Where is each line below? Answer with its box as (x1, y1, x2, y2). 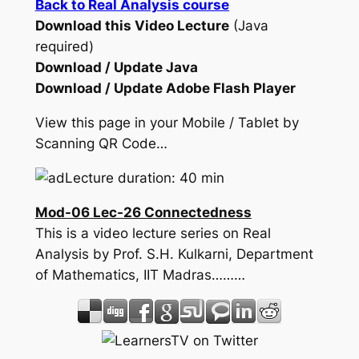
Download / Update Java (34, 59, 198, 76)
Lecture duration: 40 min (64, 170, 224, 186)
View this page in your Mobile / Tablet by (34, 115, 299, 131)
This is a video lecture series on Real (34, 224, 271, 241)
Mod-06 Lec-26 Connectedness (34, 204, 252, 220)
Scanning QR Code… (34, 135, 167, 152)
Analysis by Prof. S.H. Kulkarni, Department (34, 245, 313, 262)
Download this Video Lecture (34, 18, 229, 34)
